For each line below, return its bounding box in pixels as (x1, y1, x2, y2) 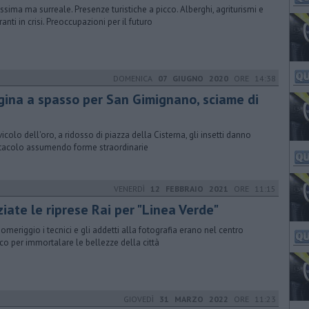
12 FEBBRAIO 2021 (150, 183, 228, 194)
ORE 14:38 (228, 73, 276, 83)
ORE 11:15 (228, 183, 276, 194)
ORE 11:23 (228, 294, 276, 304)
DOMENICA (113, 73, 158, 83)
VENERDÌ (114, 183, 150, 194)
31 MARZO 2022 (159, 294, 228, 304)
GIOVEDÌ (123, 294, 159, 304)
